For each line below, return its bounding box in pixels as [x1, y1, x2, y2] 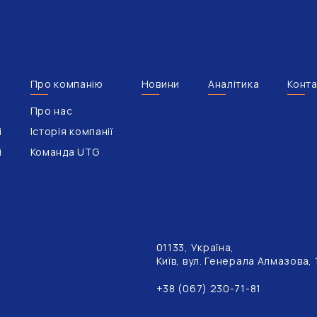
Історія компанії [30, 124, 113, 138]
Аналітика [207, 76, 260, 91]
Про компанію [30, 76, 103, 91]
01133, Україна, [156, 240, 235, 254]
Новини [141, 76, 180, 91]
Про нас [30, 103, 73, 117]
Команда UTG [30, 144, 100, 158]
